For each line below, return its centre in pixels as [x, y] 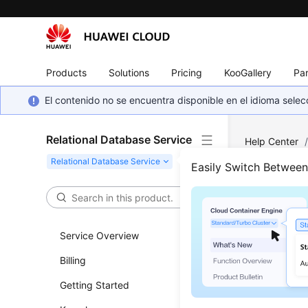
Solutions [129, 72]
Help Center [272, 141]
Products [67, 72]
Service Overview [100, 235]
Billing [73, 260]
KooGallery [248, 72]
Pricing [187, 72]
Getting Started [95, 285]
